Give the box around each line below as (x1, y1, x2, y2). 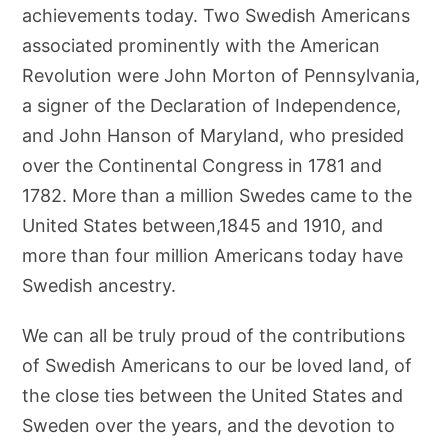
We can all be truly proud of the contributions (22, 325, 406, 346)
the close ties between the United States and (22, 385, 404, 406)
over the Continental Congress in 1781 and (22, 155, 383, 176)
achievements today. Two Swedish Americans (22, 5, 411, 26)
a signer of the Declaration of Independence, (22, 95, 402, 116)
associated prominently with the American (22, 35, 381, 56)
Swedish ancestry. (22, 275, 177, 296)
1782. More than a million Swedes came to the (22, 185, 413, 206)
